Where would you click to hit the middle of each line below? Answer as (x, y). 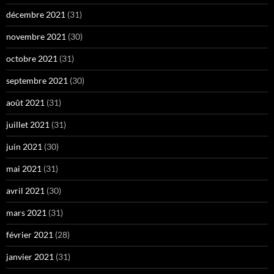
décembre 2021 (36, 14)
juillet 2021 (28, 124)
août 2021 (25, 102)
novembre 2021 (36, 36)
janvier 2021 (30, 256)
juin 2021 (24, 146)
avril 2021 (25, 190)
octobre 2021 (32, 58)
